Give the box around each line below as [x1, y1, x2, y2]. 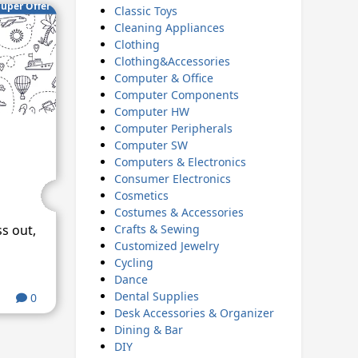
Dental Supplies [113, 288, 199, 304]
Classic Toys [113, 3, 177, 18]
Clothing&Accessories [113, 54, 230, 69]
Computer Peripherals [113, 121, 233, 136]
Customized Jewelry [113, 238, 219, 253]
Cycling [113, 255, 153, 270]
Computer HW [113, 104, 189, 119]
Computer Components [113, 87, 239, 102]
